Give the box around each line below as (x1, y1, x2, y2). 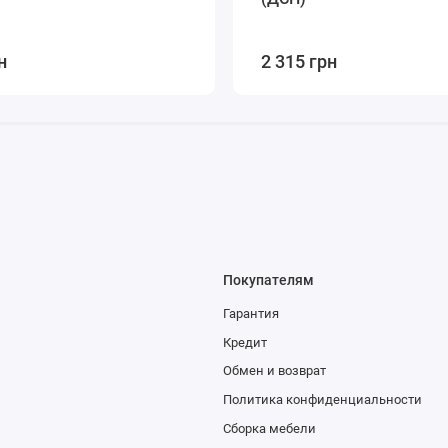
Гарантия (222, 305, 279, 321)
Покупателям (222, 271, 314, 288)
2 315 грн (260, 50, 337, 72)
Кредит (222, 334, 267, 350)
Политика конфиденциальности (222, 391, 422, 407)
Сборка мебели (222, 420, 316, 436)
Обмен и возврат (222, 363, 326, 379)
